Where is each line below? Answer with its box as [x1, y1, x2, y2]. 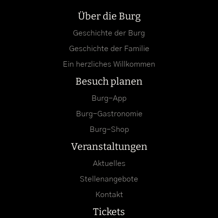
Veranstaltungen [71, 140, 147, 152]
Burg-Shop [89, 125, 129, 133]
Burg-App [91, 94, 127, 102]
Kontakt [95, 190, 123, 199]
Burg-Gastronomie [75, 109, 143, 118]
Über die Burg [77, 10, 141, 22]
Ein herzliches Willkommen [63, 60, 155, 68]
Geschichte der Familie [69, 44, 149, 53]
